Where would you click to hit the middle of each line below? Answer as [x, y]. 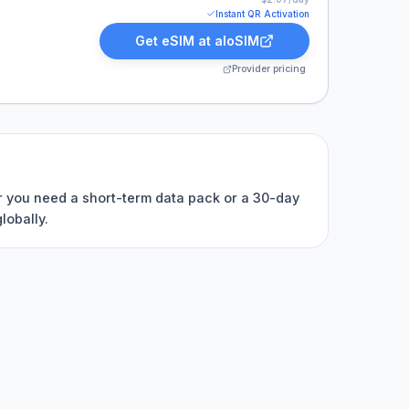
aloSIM [237, 41]
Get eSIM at [175, 41]
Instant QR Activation [262, 14]
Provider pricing [269, 69]
